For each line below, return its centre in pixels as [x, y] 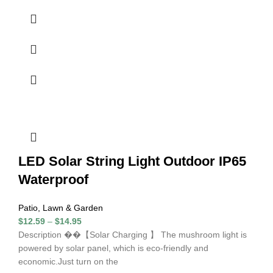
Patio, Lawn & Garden [61, 207]
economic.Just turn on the [68, 261]
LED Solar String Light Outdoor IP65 [132, 161]
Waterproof [53, 179]
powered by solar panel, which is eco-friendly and [113, 248]
